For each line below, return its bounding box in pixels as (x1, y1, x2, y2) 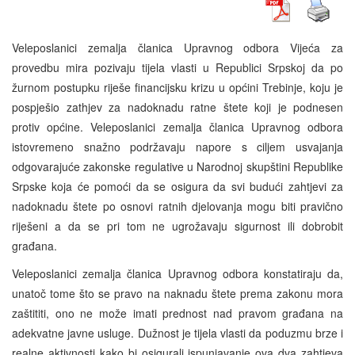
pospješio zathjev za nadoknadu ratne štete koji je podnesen (12, 98, 343, 115)
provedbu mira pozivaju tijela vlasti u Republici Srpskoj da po (12, 59, 343, 75)
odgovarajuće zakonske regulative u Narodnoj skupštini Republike (12, 158, 343, 174)
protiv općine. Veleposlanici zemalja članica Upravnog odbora (12, 118, 343, 135)
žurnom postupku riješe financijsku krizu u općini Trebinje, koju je (12, 78, 343, 95)
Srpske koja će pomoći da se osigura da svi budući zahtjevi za (12, 177, 343, 194)
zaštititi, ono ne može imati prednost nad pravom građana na (12, 304, 343, 321)
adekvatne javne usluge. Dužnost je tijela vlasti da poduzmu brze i (12, 324, 343, 341)
